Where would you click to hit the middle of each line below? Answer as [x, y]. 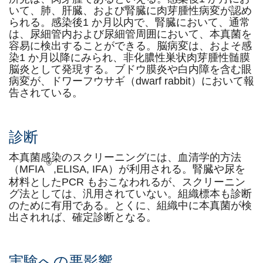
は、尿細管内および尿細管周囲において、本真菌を [130, 34]
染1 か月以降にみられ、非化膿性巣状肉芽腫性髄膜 [129, 58]
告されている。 [46, 93]
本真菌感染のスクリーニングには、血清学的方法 [125, 157]
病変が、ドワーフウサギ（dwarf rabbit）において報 [131, 81]
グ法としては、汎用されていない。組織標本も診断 [130, 194]
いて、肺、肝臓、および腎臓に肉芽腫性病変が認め [130, 11]
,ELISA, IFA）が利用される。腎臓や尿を [149, 169]
